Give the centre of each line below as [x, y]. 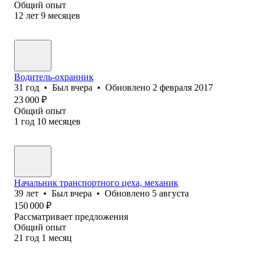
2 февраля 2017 [183, 87]
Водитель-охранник [54, 77]
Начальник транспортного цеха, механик [96, 182]
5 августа [170, 193]
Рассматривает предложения [71, 216]
